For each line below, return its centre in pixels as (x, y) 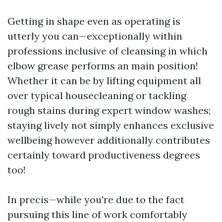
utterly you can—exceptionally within (95, 36)
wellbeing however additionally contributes (109, 140)
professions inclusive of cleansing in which (108, 51)
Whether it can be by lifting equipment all (104, 81)
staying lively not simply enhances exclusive (111, 125)
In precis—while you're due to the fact (96, 199)
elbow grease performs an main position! (103, 66)
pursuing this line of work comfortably (97, 214)
